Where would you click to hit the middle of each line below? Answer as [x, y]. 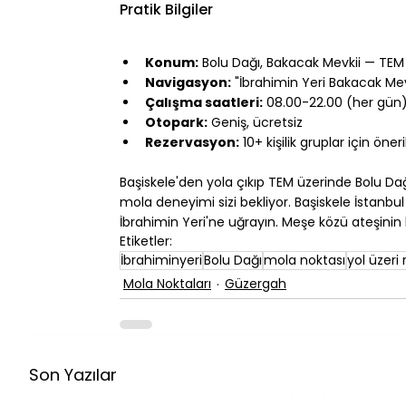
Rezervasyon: [192, 142]
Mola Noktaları [167, 284]
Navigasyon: [188, 82]
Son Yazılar [73, 374]
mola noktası [304, 260]
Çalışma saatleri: [204, 102]
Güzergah [256, 284]
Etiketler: [146, 241]
